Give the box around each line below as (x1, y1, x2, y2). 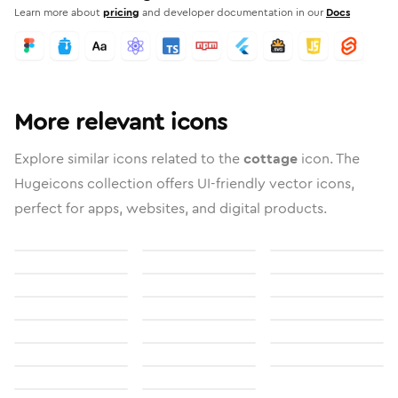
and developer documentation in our (142, 4, 323, 20)
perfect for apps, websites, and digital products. (14, 198, 327, 219)
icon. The (298, 148, 360, 169)
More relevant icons (14, 104, 227, 139)
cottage (243, 148, 298, 169)
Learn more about (14, 4, 100, 20)
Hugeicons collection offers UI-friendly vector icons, (14, 173, 354, 194)
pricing (103, 4, 139, 20)
